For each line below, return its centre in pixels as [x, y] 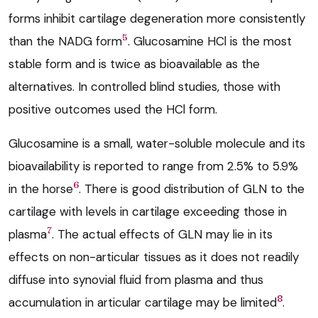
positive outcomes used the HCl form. [113, 109]
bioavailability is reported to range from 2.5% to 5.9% [153, 166]
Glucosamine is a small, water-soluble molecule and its [157, 143]
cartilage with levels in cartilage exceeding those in [148, 211]
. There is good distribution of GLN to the [192, 188]
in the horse [41, 188]
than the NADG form [65, 41]
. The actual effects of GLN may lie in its [162, 234]
